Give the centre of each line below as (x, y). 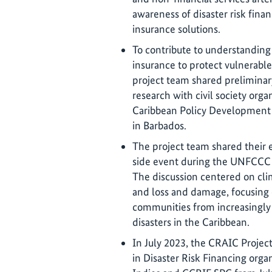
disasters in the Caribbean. (191, 222)
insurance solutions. (176, 29)
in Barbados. (159, 125)
